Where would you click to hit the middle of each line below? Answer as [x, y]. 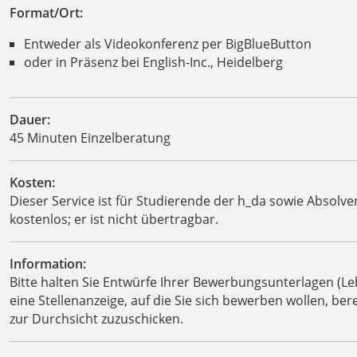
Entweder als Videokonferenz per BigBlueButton [167, 43]
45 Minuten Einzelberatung [90, 137]
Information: [48, 263]
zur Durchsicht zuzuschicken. [98, 318]
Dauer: [30, 119]
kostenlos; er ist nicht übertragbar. [114, 219]
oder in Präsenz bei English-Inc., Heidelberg [153, 62]
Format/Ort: [46, 12]
